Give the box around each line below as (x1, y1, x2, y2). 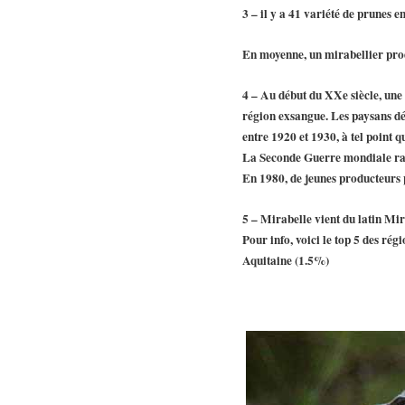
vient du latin (312, 210, 384, 229)
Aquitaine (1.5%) (242, 251, 329, 270)
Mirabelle (260, 210, 312, 229)
